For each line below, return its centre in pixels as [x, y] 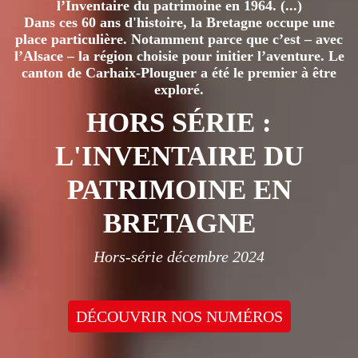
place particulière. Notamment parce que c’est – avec [179, 39]
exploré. [179, 89]
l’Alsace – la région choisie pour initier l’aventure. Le [179, 56]
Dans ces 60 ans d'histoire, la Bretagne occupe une [179, 22]
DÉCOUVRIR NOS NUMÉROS [179, 316]
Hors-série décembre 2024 [179, 256]
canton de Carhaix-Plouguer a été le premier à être [179, 72]
